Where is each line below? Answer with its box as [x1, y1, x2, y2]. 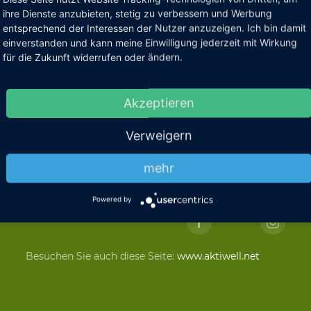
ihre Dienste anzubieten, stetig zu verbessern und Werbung [3, 7, 272, 19]
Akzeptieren [124, 95, 194, 110]
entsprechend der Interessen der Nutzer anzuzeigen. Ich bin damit [3, 22, 306, 33]
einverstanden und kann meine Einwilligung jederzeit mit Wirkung [3, 36, 297, 48]
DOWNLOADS [25, 167, 97, 180]
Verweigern [126, 128, 192, 142]
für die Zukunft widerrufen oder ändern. [3, 51, 183, 62]
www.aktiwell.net [176, 250, 260, 262]
